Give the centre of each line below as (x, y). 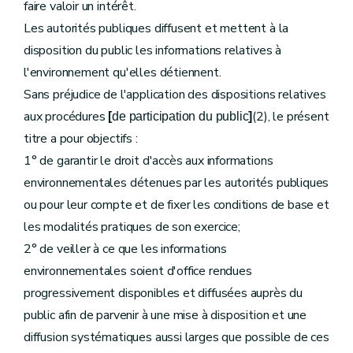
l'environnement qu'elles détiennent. (123, 72)
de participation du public (180, 116)
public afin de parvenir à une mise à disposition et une (165, 315)
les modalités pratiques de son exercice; (132, 227)
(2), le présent (291, 117)
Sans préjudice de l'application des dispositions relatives (175, 95)
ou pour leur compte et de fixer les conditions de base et (176, 205)
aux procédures (66, 117)
